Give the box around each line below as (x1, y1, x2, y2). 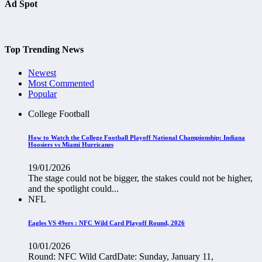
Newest (28, 67, 56, 78)
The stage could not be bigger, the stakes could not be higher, (28, 173, 253, 183)
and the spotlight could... (28, 183, 119, 194)
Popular (28, 88, 57, 99)
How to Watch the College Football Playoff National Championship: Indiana (28, 133, 245, 141)
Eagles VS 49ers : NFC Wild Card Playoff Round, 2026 (28, 219, 185, 226)
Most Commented (28, 78, 94, 88)
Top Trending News (5, 44, 84, 55)
